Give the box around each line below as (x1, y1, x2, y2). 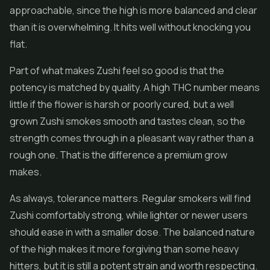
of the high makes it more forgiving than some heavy (10, 242, 239, 256)
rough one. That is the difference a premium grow (10, 148, 227, 162)
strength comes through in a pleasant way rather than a (10, 131, 254, 145)
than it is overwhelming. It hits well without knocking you (10, 20, 251, 34)
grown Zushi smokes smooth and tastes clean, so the (10, 115, 245, 128)
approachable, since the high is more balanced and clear (10, 4, 257, 17)
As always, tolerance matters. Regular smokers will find (10, 192, 251, 205)
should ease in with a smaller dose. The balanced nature (10, 225, 255, 239)
